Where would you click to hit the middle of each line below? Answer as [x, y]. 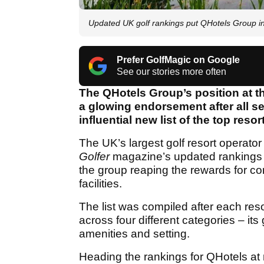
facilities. [100, 184]
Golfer [96, 157]
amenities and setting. [134, 234]
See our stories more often [171, 72]
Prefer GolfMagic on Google [178, 60]
